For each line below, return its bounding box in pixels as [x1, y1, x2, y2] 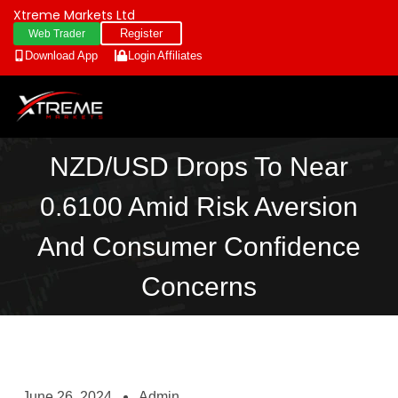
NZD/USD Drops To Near [50, 152, 348, 182]
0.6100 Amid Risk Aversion [40, 192, 358, 222]
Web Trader [28, 28, 85, 40]
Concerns [141, 272, 257, 302]
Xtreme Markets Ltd [13, 6, 135, 24]
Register [120, 27, 163, 40]
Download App [25, 49, 98, 62]
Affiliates [157, 49, 203, 62]
